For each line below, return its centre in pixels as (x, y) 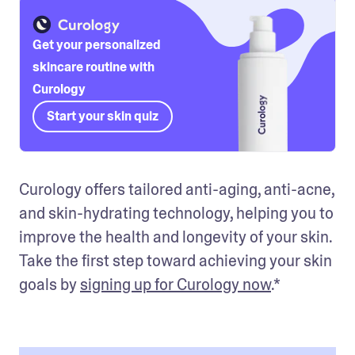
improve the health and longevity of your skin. (176, 237)
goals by (50, 284)
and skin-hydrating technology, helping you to (176, 213)
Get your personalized (97, 44)
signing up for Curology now (176, 284)
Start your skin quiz (103, 116)
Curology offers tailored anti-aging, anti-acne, (177, 189)
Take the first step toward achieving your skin (176, 260)
